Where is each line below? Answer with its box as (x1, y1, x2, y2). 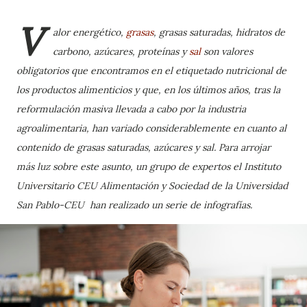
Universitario (16, 180, 74, 192)
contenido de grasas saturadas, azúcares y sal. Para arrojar (16, 141, 271, 153)
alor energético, (53, 26, 126, 38)
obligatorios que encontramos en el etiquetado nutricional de (16, 64, 286, 77)
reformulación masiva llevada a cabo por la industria (16, 103, 246, 115)
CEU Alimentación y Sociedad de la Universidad (77, 180, 288, 192)
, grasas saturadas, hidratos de (153, 26, 285, 38)
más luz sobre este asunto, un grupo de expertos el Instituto (16, 160, 281, 173)
